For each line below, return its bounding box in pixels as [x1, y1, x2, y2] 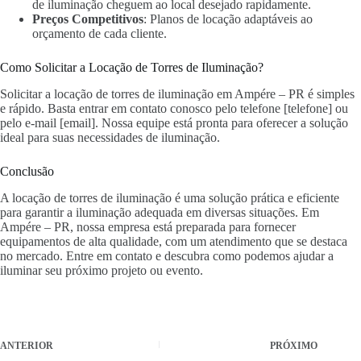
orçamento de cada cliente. [32, 27, 167, 41]
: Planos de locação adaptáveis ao [143, 12, 313, 27]
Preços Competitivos [32, 12, 143, 27]
